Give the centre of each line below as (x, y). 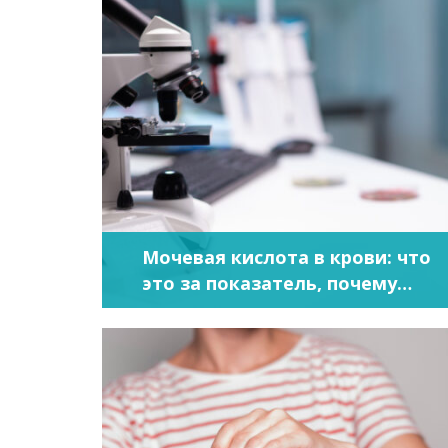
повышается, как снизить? (268, 309)
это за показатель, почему (269, 283)
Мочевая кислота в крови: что (286, 257)
